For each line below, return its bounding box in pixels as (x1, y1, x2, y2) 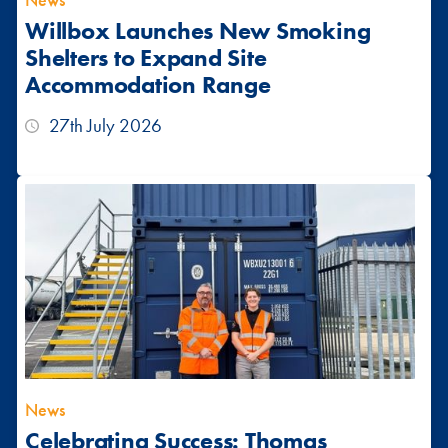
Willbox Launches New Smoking (25, 15, 371, 47)
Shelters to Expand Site (25, 42, 267, 74)
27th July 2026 (49, 113, 162, 139)
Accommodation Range (25, 69, 271, 101)
